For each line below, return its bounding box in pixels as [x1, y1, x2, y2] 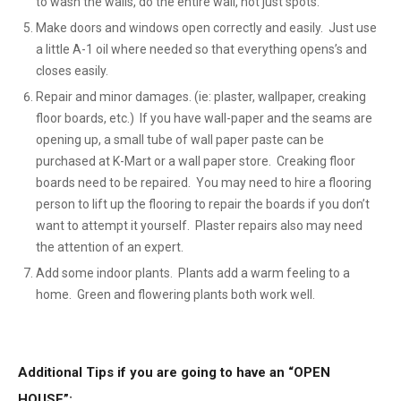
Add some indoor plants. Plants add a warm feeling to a [36, 266, 350, 280]
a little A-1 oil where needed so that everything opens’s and [36, 42, 367, 56]
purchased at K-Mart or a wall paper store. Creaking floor [36, 154, 355, 168]
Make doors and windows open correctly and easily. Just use [36, 21, 377, 35]
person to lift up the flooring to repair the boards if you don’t [36, 197, 370, 211]
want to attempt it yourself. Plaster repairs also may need [36, 218, 363, 233]
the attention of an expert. [36, 240, 183, 254]
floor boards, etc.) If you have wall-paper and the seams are [36, 111, 372, 125]
